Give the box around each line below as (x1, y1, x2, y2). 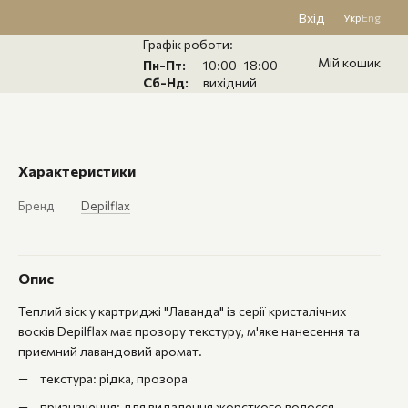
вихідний (200, 74, 257, 90)
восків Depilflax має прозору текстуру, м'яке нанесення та (18, 323, 360, 339)
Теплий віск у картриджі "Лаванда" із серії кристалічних (18, 303, 346, 319)
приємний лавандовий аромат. (18, 343, 202, 359)
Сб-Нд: (143, 74, 189, 90)
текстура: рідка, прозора (40, 371, 188, 387)
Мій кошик (318, 55, 381, 70)
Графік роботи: (143, 36, 233, 52)
